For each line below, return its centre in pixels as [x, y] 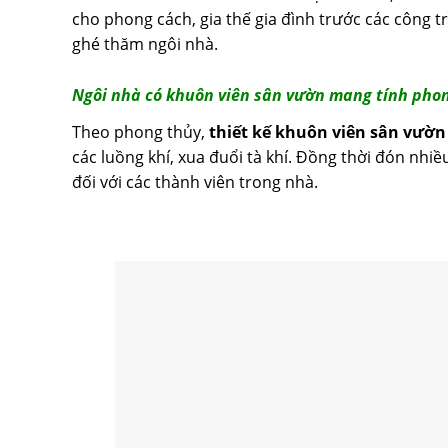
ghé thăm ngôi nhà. [145, 43]
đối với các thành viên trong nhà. [195, 181]
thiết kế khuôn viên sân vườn [327, 131]
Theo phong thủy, [140, 131]
